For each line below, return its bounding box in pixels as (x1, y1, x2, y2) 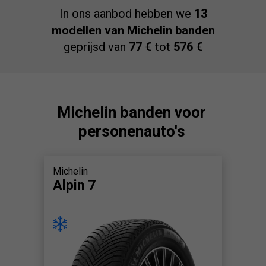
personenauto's (78, 122, 185, 140)
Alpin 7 (53, 177, 96, 194)
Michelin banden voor (57, 103, 206, 121)
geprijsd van (63, 39, 129, 54)
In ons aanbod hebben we (59, 6, 194, 21)
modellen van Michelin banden (51, 23, 215, 37)
